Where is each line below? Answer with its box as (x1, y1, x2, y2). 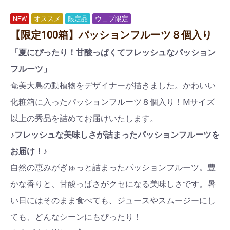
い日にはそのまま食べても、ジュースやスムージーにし (10, 195, 216, 205)
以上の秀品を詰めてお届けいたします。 (10, 113, 158, 123)
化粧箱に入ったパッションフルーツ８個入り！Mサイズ (10, 97, 215, 107)
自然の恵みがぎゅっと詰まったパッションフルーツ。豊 (10, 162, 216, 172)
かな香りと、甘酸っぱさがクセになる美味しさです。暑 (10, 179, 216, 189)
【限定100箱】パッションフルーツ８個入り (10, 28, 212, 41)
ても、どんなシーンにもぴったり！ (10, 212, 142, 222)
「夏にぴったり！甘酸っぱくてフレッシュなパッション (10, 47, 216, 57)
